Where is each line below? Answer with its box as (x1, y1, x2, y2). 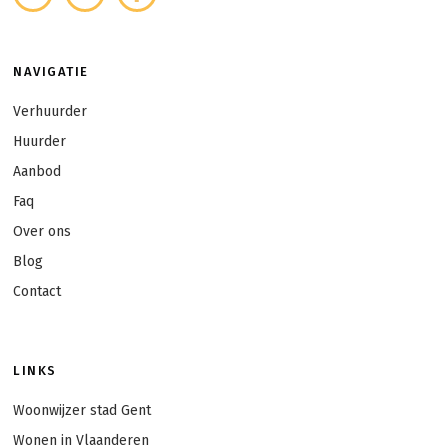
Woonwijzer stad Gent (13, 402, 152, 419)
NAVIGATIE (13, 64, 89, 79)
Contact (13, 283, 62, 300)
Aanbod (13, 163, 62, 180)
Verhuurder (13, 103, 88, 120)
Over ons (13, 223, 72, 240)
